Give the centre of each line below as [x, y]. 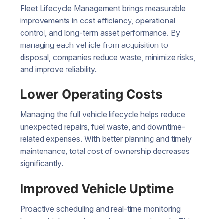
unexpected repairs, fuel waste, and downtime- [103, 127]
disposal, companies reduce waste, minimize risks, [108, 57]
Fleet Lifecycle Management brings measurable [103, 8]
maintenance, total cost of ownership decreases [105, 151]
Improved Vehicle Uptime [97, 188]
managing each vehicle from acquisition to [94, 45]
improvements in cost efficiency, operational [98, 20]
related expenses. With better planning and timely [106, 139]
